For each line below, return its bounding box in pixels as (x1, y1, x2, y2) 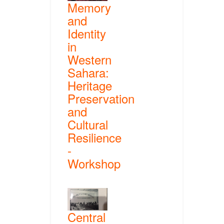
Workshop (67, 154, 120, 172)
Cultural (67, 115, 108, 133)
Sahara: (67, 63, 109, 81)
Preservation (67, 89, 134, 107)
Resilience (67, 128, 121, 146)
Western (67, 50, 111, 68)
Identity (67, 24, 106, 42)
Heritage (67, 76, 112, 94)
